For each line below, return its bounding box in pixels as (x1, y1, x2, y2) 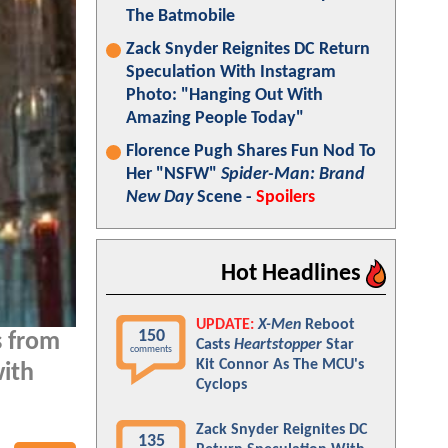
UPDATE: (196, 317, 254, 333)
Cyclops (196, 377, 247, 393)
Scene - (193, 188, 256, 207)
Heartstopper (234, 337, 322, 353)
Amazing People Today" (126, 109, 304, 128)
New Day (126, 188, 193, 207)
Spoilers (256, 188, 315, 207)
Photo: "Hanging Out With (126, 86, 323, 105)
